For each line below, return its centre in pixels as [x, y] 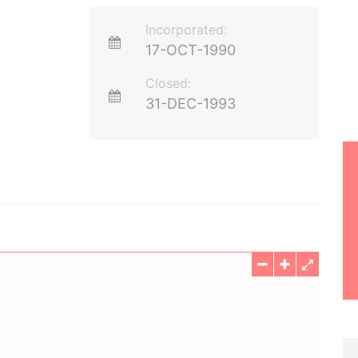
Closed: [169, 83]
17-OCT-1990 [191, 50]
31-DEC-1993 [191, 103]
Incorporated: [187, 30]
